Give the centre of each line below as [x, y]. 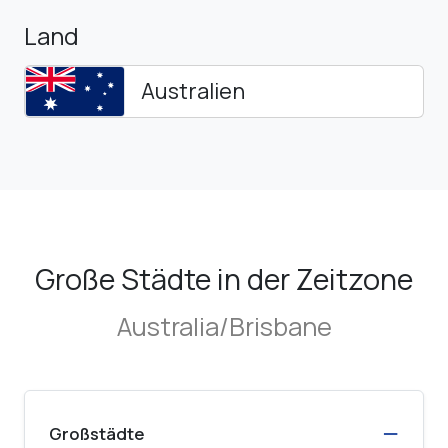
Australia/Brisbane [224, 326]
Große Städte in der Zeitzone [224, 278]
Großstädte [97, 433]
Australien [192, 91]
